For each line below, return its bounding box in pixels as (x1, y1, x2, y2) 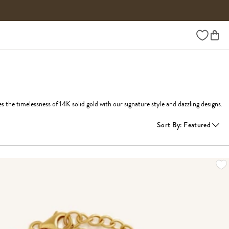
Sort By (157, 119, 180, 130)
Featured (184, 119, 211, 130)
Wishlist (196, 28, 218, 38)
